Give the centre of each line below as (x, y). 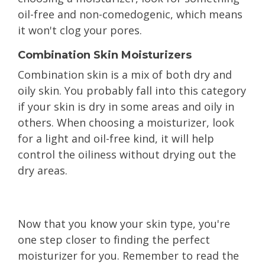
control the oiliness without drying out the (127, 154)
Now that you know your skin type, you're (124, 224)
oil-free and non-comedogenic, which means (130, 14)
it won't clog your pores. (80, 30)
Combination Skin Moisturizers (105, 55)
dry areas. (43, 170)
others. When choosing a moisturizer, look (126, 122)
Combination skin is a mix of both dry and (125, 75)
